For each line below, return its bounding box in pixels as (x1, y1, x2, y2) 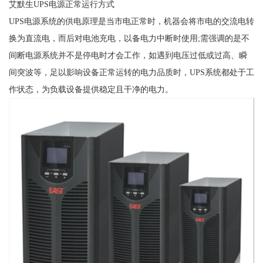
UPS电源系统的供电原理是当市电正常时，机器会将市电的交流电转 (8, 16, 254, 26)
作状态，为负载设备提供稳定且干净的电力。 (8, 84, 173, 94)
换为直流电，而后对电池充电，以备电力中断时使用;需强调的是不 (8, 33, 249, 43)
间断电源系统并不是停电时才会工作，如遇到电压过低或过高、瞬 (8, 50, 247, 60)
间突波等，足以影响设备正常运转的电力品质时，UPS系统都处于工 (8, 67, 254, 77)
